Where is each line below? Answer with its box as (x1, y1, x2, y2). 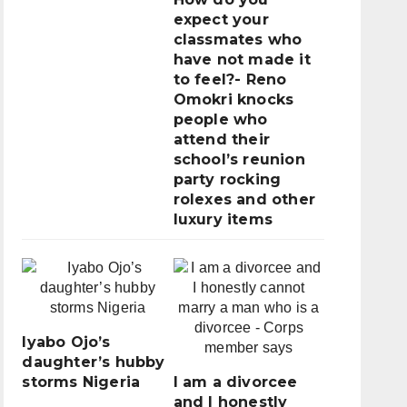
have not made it (173, 51, 311, 69)
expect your (173, 11, 269, 29)
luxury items (173, 211, 273, 229)
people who (173, 111, 268, 129)
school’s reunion (173, 151, 305, 169)
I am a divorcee (173, 373, 298, 392)
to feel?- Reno (173, 71, 287, 89)
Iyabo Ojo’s (22, 333, 111, 352)
